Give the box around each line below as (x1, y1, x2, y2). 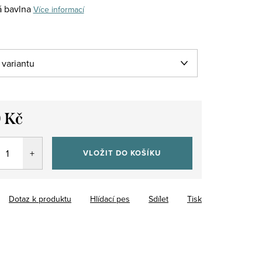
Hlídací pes (90, 192, 130, 205)
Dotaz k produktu (9, 192, 71, 205)
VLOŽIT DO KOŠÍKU (83, 147, 161, 158)
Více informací (33, 3, 84, 15)
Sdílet (149, 192, 168, 205)
